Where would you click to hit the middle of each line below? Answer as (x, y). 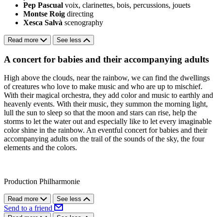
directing (80, 14)
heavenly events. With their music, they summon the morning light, (106, 104)
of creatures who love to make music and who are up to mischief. (103, 87)
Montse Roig (44, 14)
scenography (84, 22)
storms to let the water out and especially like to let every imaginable (108, 122)
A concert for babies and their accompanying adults (106, 59)
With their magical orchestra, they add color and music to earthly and (108, 95)
